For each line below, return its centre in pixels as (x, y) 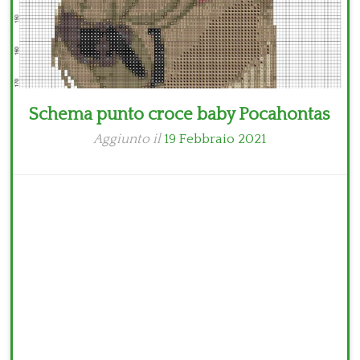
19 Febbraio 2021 (215, 139)
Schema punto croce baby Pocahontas (180, 115)
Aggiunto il (129, 139)
